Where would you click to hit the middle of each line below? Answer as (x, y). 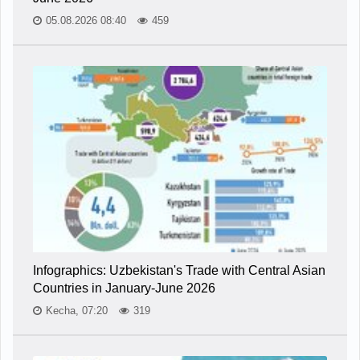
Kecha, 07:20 (78, 311)
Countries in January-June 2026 (124, 288)
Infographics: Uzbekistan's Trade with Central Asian (179, 271)
